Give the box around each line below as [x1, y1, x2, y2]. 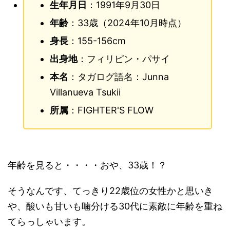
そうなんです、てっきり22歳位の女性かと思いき [8, 185, 213, 197]
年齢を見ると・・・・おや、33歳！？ [8, 160, 167, 171]
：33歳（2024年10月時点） [68, 17, 186, 29]
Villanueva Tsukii [50, 87, 121, 98]
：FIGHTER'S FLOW [68, 105, 154, 116]
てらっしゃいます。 [8, 216, 91, 227]
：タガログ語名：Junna [68, 71, 169, 83]
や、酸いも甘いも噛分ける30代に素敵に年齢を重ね [8, 201, 222, 212]
